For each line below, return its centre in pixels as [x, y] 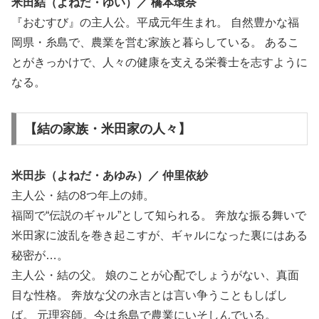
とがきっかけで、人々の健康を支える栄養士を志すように [159, 62]
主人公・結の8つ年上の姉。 [83, 196]
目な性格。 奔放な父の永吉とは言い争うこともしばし [150, 296]
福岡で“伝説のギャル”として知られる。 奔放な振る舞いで [159, 216]
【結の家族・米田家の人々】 [107, 129]
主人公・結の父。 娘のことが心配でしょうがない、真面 [155, 276]
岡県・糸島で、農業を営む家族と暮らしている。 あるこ [155, 42]
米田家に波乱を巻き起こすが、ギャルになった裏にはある [159, 236]
